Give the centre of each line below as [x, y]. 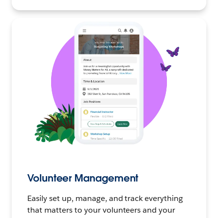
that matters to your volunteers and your [101, 210]
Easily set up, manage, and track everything [105, 198]
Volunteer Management [83, 178]
